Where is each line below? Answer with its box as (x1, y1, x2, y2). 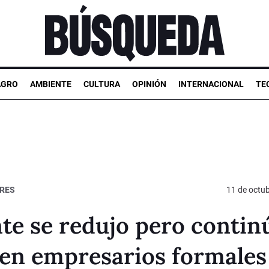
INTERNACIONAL (178, 79, 244, 89)
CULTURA (83, 79, 120, 89)
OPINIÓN (132, 79, 166, 89)
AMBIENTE (30, 79, 71, 89)
